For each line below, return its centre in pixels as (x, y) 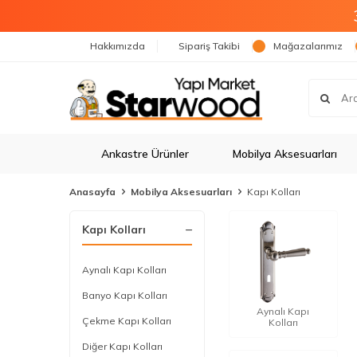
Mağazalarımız (308, 46)
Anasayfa (92, 192)
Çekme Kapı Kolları (127, 321)
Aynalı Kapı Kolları (124, 270)
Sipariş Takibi (209, 46)
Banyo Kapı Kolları (125, 295)
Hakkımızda (118, 46)
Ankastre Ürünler (145, 154)
